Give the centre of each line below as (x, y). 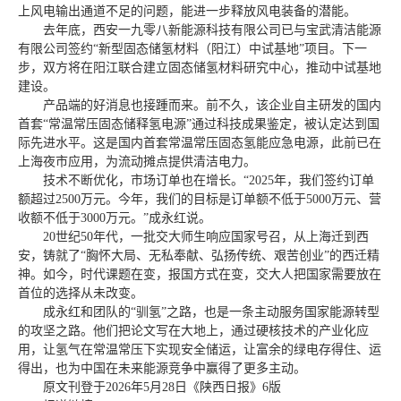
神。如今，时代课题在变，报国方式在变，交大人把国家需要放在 (200, 275)
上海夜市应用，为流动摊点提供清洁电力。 (137, 162)
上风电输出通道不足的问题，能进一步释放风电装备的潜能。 (187, 12)
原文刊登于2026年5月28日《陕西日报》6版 (162, 388)
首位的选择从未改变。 (81, 294)
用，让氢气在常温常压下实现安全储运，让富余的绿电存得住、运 (200, 350)
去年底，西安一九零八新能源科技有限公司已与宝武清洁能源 (212, 30)
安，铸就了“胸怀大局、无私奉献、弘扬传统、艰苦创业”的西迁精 (199, 256)
